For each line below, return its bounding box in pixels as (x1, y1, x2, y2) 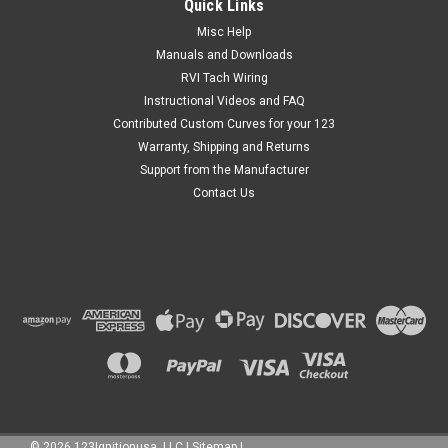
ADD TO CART (184, 104, 264, 121)
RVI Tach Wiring (180, 71, 268, 86)
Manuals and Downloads (155, 48, 293, 63)
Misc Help (197, 25, 251, 40)
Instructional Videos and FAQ (143, 94, 305, 109)
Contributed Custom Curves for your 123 (113, 117, 335, 132)
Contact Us (193, 186, 255, 201)
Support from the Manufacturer (139, 163, 309, 178)
